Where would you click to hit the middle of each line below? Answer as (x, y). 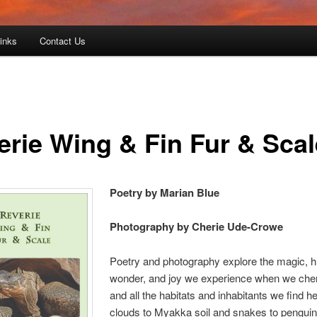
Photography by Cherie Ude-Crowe (197, 227)
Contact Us (62, 41)
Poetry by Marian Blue (165, 193)
